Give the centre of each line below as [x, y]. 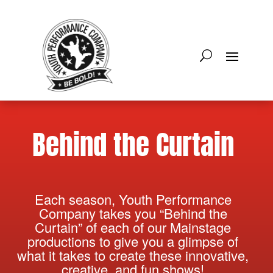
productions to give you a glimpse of [133, 241]
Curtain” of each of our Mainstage [133, 227]
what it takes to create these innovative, [133, 255]
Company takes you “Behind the [133, 213]
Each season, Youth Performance [133, 199]
